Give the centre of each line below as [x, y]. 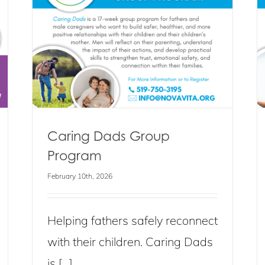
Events [156, 23]
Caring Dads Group [109, 136]
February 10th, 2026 [80, 176]
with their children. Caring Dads [130, 242]
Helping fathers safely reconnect [132, 220]
